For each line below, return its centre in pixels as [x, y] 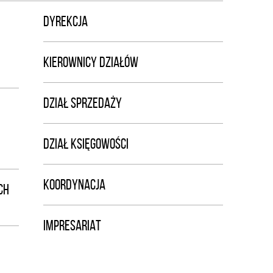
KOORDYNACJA [74, 185]
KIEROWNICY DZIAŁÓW [91, 62]
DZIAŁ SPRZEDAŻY [83, 103]
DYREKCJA [66, 21]
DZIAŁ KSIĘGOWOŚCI [86, 144]
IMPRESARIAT [72, 225]
